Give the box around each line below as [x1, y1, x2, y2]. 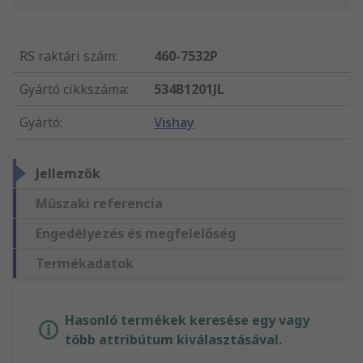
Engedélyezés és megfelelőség [36, 224, 236, 243]
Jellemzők [36, 164, 100, 183]
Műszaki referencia [36, 194, 163, 213]
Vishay [154, 113, 195, 132]
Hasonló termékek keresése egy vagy [65, 311, 310, 330]
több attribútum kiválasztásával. [65, 331, 282, 349]
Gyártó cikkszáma [19, 80, 126, 99]
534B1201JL [154, 80, 225, 99]
